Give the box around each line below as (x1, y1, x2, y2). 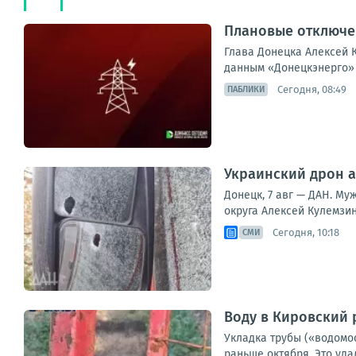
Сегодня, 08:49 (277, 83, 346, 95)
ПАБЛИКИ (227, 84, 265, 95)
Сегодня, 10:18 (273, 226, 339, 238)
